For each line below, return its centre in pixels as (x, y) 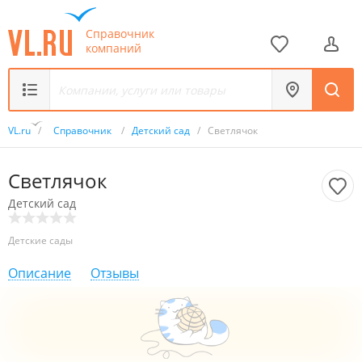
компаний (114, 48)
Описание (40, 273)
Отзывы (115, 273)
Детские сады (40, 240)
